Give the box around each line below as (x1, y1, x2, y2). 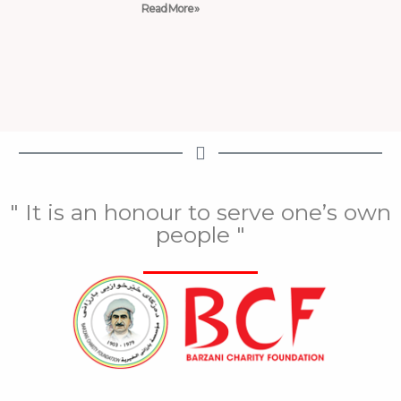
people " (156, 221, 245, 249)
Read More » (141, 2, 200, 16)
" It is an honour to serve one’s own (10, 199, 391, 226)
